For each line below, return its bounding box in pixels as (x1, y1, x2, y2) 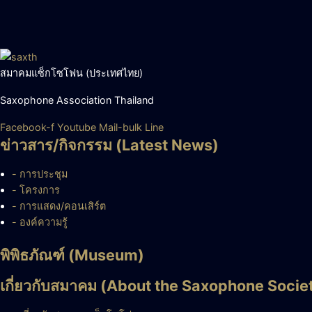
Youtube (57, 121, 96, 133)
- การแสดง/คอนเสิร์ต (12, 200, 107, 212)
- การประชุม (12, 168, 68, 180)
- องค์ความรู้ (12, 216, 68, 228)
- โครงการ (12, 184, 61, 196)
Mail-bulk (99, 121, 142, 133)
